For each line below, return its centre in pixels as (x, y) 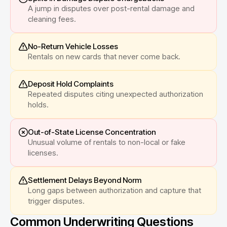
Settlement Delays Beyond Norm (85, 180)
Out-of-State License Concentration (92, 132)
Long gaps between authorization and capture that (115, 190)
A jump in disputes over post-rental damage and (111, 8)
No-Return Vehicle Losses (73, 46)
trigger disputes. (56, 201)
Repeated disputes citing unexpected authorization (116, 94)
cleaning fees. (52, 19)
